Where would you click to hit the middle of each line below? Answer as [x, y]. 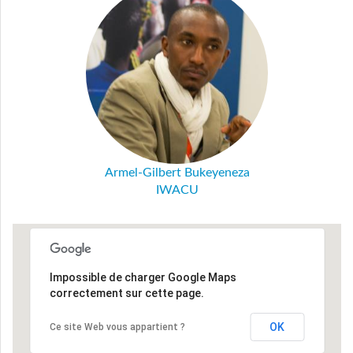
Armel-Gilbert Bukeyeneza [177, 172]
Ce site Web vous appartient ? [117, 327]
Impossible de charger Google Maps [143, 277]
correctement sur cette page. [127, 293]
